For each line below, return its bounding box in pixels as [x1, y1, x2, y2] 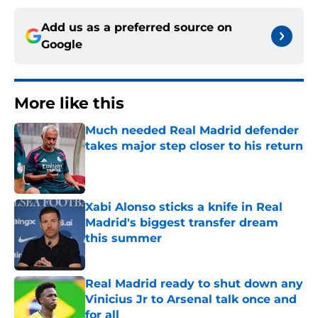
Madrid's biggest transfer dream [85, 216, 278, 230]
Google [41, 38, 82, 52]
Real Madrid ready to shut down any [85, 277, 303, 291]
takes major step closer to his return [85, 139, 303, 153]
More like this [14, 94, 124, 114]
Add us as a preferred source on [41, 21, 232, 35]
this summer [85, 231, 162, 246]
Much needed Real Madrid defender [85, 124, 299, 138]
